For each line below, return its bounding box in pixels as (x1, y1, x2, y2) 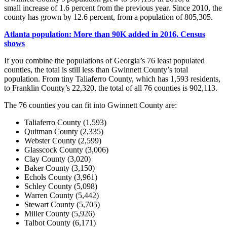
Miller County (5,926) (24, 209, 95, 218)
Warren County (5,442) (24, 191, 99, 200)
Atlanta (4, 30, 32, 39)
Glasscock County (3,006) (24, 145, 108, 155)
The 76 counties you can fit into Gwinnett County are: (4, 101, 177, 110)
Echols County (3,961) (24, 173, 97, 182)
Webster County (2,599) (24, 136, 101, 145)
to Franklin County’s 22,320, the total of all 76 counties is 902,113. (4, 84, 217, 93)
